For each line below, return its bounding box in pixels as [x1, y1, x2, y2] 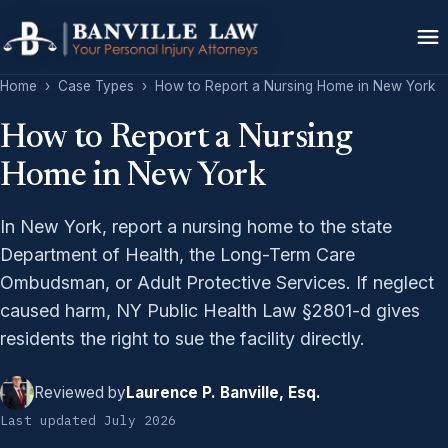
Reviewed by [34, 383, 126, 403]
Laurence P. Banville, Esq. [126, 383, 321, 403]
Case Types [58, 78, 134, 94]
